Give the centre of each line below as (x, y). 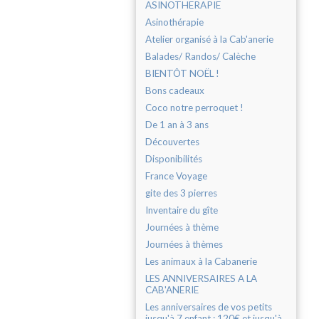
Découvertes (172, 142)
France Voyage (176, 176)
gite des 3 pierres (181, 193)
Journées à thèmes (184, 245)
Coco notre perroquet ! (194, 108)
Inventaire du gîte (182, 210)
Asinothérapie (174, 22)
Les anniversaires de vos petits (209, 307)
